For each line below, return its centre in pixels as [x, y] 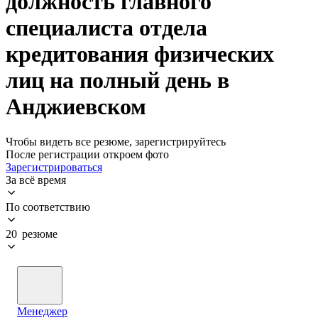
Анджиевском [76, 107]
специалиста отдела [106, 28]
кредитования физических [140, 54]
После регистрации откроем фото [87, 154]
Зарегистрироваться [54, 167]
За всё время [36, 180]
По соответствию [48, 207]
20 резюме [32, 234]
